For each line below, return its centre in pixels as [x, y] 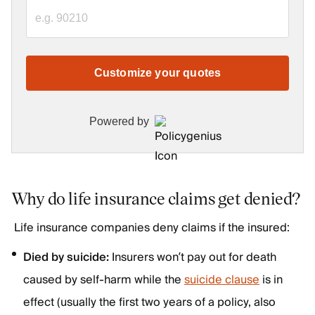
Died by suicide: [67, 257]
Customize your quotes [157, 73]
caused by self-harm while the [104, 280]
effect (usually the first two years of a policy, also [149, 302]
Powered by [119, 121]
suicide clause [222, 280]
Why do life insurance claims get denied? [156, 198]
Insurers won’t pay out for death [194, 257]
